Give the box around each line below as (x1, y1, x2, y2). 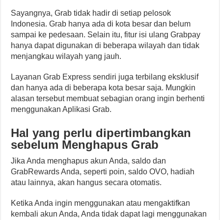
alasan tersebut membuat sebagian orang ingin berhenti (11, 94, 205, 103)
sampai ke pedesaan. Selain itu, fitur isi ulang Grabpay (11, 30, 201, 39)
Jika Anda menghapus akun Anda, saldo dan (11, 157, 166, 165)
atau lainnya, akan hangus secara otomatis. (11, 178, 162, 187)
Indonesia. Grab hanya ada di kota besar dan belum (11, 20, 191, 28)
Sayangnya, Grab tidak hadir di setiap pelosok (11, 9, 171, 17)
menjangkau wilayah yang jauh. (11, 52, 122, 60)
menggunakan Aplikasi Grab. (11, 105, 112, 113)
